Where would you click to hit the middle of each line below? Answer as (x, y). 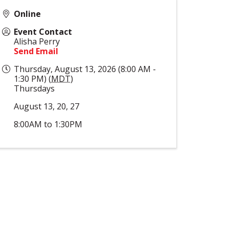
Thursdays (34, 88)
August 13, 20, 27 (47, 106)
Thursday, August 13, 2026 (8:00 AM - (85, 69)
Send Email (36, 51)
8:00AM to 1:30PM (48, 124)
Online (27, 14)
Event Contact (43, 31)
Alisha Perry (37, 41)
